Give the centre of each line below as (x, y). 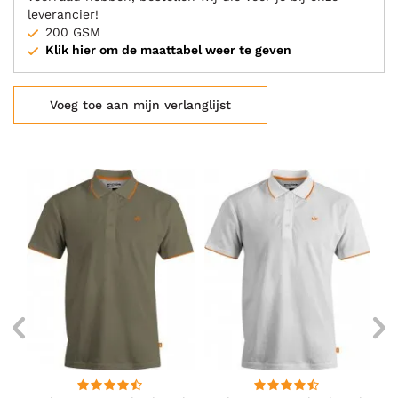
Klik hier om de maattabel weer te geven (168, 50)
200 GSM (73, 32)
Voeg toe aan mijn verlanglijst (140, 105)
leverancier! (63, 15)
